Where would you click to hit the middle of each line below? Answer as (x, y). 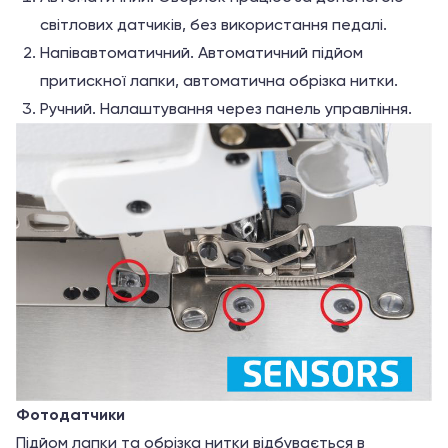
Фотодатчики (70, 414)
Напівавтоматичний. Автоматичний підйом (201, 52)
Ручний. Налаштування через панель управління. (226, 108)
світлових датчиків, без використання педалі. (213, 24)
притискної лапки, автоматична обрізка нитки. (219, 80)
